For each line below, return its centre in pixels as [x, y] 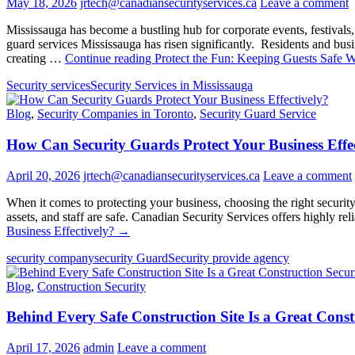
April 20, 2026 [43, 175]
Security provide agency [229, 258]
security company [50, 258]
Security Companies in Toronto [115, 114]
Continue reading [110, 59]
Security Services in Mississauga [172, 86]
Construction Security [92, 286]
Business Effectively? [60, 231]
